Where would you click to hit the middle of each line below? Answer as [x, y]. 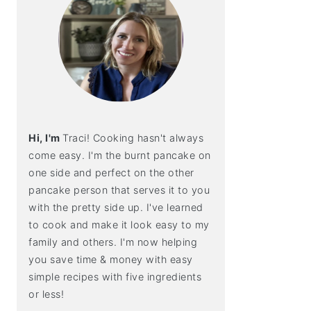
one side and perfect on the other [111, 173]
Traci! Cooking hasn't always [133, 138]
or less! [46, 294]
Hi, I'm [45, 138]
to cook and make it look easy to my [119, 225]
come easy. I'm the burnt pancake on [120, 155]
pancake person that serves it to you [119, 190]
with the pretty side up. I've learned [116, 207]
